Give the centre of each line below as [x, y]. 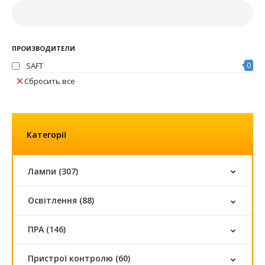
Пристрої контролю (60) [79, 258]
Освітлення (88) [61, 200]
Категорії [46, 134]
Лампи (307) [53, 171]
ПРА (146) [47, 229]
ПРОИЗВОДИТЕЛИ [43, 48]
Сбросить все [50, 81]
